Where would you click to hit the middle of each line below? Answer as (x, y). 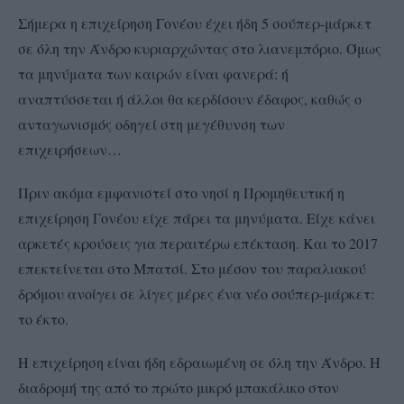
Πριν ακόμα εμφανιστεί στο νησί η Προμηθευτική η (181, 192)
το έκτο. (43, 318)
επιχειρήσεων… (70, 149)
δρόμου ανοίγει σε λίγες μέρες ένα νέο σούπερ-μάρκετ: (196, 293)
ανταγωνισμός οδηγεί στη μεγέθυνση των (151, 124)
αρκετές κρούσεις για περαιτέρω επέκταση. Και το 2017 (198, 243)
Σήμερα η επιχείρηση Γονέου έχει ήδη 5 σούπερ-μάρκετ (195, 23)
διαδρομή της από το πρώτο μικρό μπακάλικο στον (179, 387)
